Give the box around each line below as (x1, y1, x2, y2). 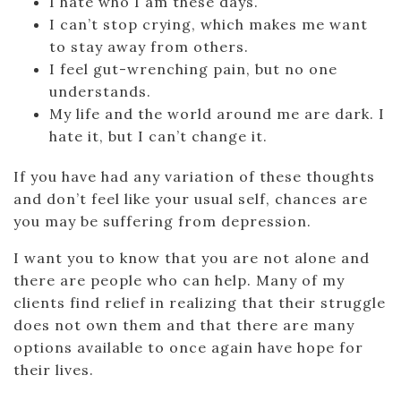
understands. (49, 82, 151, 100)
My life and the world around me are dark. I (49, 105, 385, 123)
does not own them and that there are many (13, 316, 354, 334)
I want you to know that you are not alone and (13, 249, 370, 267)
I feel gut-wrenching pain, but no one (49, 60, 337, 78)
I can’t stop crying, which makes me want (49, 15, 368, 33)
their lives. (13, 361, 94, 379)
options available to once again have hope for (13, 338, 363, 356)
